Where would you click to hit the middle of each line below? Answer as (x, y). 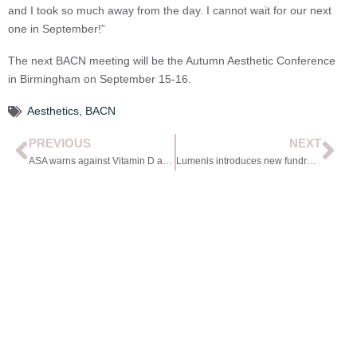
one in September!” (57, 29)
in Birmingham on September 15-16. (100, 79)
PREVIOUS (60, 143)
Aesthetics (53, 111)
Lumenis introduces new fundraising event (311, 161)
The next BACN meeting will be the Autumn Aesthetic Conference (172, 61)
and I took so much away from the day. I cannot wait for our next (170, 11)
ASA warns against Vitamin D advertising (168, 161)
